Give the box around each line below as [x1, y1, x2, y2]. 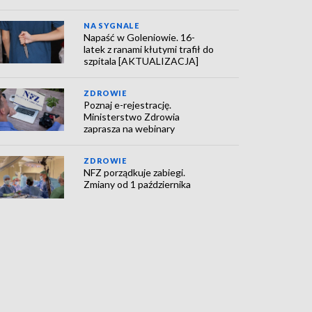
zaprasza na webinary [84, 123, 175, 135]
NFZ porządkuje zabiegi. [84, 166, 186, 179]
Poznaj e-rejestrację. [84, 99, 172, 111]
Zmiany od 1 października [84, 178, 192, 191]
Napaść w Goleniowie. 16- [84, 31, 196, 44]
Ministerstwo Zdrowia [84, 111, 180, 123]
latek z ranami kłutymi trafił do [84, 43, 214, 56]
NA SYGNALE [84, 21, 139, 31]
